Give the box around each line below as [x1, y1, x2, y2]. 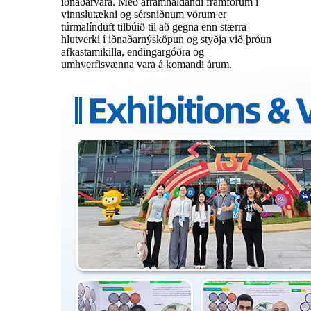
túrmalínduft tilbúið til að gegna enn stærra [61, 21, 246, 33]
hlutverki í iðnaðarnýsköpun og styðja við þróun [61, 33, 271, 46]
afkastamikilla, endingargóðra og [61, 46, 204, 58]
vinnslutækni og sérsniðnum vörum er [61, 8, 226, 21]
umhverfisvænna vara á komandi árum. [61, 58, 232, 71]
